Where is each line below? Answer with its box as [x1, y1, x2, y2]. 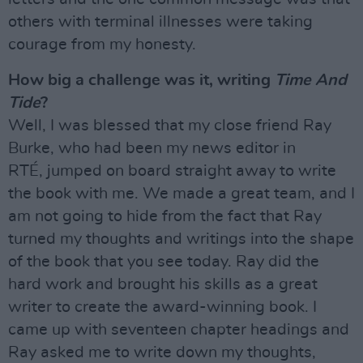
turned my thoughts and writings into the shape [8, 231, 354, 248]
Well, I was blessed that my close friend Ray [8, 117, 331, 135]
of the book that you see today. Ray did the [8, 254, 319, 271]
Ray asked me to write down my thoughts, [8, 344, 316, 361]
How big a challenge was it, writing [8, 72, 275, 89]
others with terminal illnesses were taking [8, 14, 313, 31]
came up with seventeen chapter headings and [8, 322, 349, 339]
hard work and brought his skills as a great [8, 276, 318, 293]
